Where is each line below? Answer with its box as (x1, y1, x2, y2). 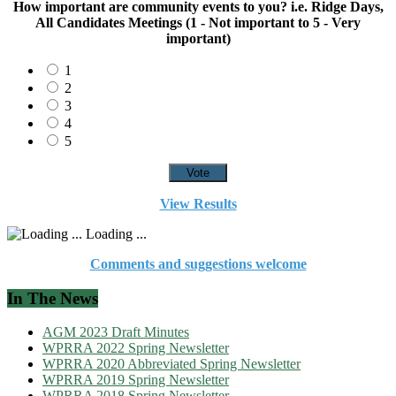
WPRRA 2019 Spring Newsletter (42, 372, 229, 388)
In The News (7, 288, 98, 308)
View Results (159, 195, 237, 211)
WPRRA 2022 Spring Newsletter (42, 340, 229, 356)
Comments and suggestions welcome (89, 255, 307, 271)
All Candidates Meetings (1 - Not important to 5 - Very (35, 14, 361, 30)
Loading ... (82, 225, 147, 241)
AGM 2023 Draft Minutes (42, 324, 189, 340)
